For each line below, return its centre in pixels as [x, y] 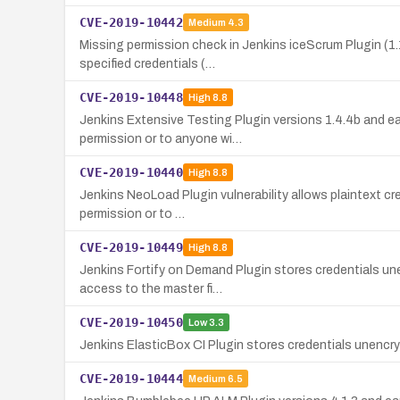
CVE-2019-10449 [131, 247]
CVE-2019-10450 [131, 322]
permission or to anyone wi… [161, 138]
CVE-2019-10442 [131, 22]
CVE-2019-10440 [131, 172]
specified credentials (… [147, 63]
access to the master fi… [151, 288]
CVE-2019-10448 [131, 97]
